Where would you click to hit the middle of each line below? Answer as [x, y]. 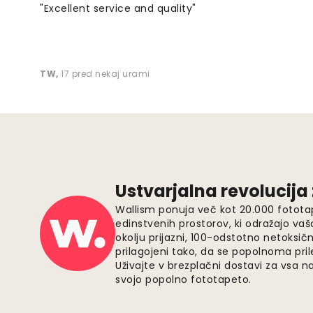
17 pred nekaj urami [105, 74]
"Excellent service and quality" [118, 9]
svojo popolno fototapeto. [183, 280]
